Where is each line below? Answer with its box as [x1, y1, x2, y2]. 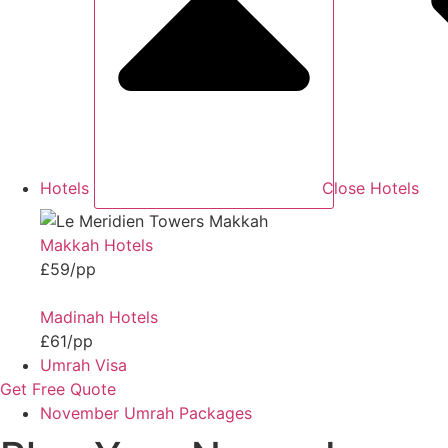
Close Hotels [322, 177, 419, 198]
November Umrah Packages [40, 402, 252, 423]
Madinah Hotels [40, 306, 158, 327]
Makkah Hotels [40, 234, 153, 255]
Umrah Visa [40, 354, 127, 375]
